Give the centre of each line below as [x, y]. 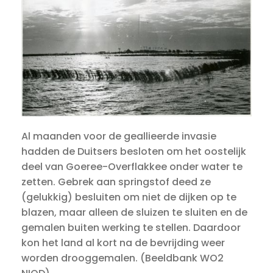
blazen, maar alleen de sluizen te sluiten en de [134, 212]
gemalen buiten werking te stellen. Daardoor [131, 227]
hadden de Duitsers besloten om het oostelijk [134, 151]
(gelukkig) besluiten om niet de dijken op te [129, 197]
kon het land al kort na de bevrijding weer [123, 243]
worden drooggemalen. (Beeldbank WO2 [122, 258]
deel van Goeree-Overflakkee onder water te [132, 166]
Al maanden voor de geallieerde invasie [119, 136]
